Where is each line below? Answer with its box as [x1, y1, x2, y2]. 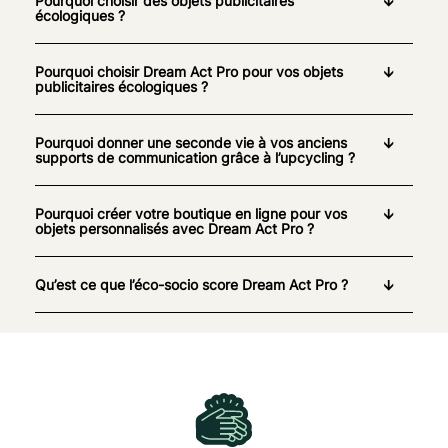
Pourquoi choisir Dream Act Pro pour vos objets [35, 62, 343, 80]
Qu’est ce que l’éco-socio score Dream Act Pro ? [35, 275, 348, 293]
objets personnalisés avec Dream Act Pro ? [35, 219, 314, 237]
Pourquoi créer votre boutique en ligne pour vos [35, 204, 347, 222]
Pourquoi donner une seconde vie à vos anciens [35, 133, 347, 151]
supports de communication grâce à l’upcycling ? [35, 148, 355, 166]
